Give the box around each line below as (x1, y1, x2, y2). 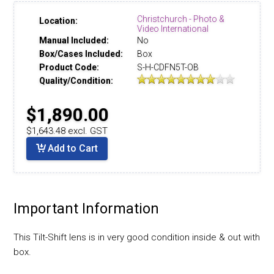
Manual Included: (39, 35, 109, 46)
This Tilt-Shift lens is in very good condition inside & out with (13, 232, 261, 243)
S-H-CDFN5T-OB (137, 62, 199, 73)
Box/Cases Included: (39, 49, 123, 59)
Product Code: (39, 62, 99, 73)
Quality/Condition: (39, 76, 113, 86)
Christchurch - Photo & (137, 14, 224, 24)
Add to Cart (48, 143, 98, 155)
